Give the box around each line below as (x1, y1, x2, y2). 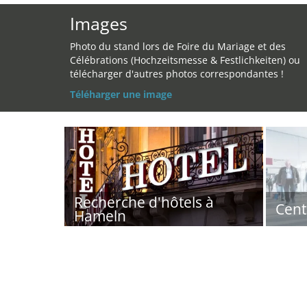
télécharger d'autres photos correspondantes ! (70, 67, 284, 80)
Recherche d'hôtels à (74, 193, 214, 212)
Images (70, 12, 127, 35)
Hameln (74, 206, 126, 225)
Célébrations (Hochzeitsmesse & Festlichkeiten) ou (70, 53, 300, 66)
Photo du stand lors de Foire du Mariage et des (70, 40, 286, 53)
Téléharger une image (70, 88, 172, 101)
